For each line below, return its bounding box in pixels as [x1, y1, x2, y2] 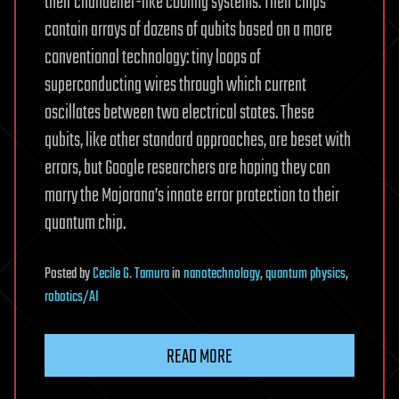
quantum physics [265, 262, 346, 286]
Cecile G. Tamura [93, 262, 169, 286]
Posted [45, 262, 79, 286]
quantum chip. [45, 208, 126, 239]
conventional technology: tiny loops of [45, 42, 261, 73]
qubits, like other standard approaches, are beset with [45, 125, 351, 156]
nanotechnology [183, 262, 260, 286]
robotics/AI [45, 285, 99, 309]
